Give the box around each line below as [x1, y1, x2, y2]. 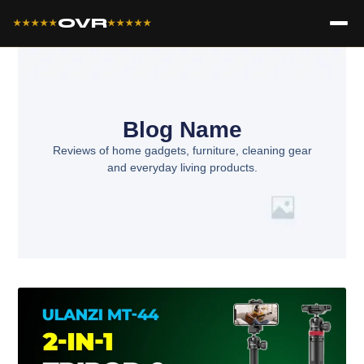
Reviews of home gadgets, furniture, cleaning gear [52, 143, 312, 157]
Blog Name [122, 116, 242, 142]
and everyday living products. [106, 160, 258, 174]
